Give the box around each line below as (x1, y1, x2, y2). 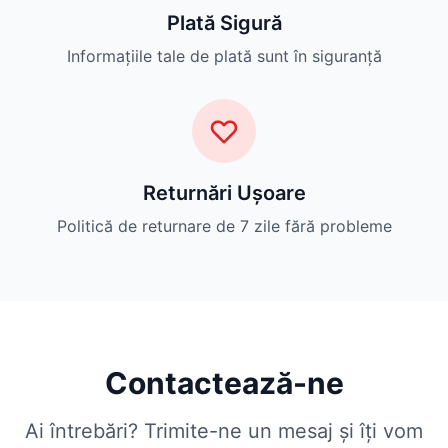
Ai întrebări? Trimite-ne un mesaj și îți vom (25, 419, 423, 444)
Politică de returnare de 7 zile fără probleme (56, 216, 392, 237)
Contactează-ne (104, 365, 344, 402)
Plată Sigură (166, 11, 282, 36)
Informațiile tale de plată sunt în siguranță (66, 46, 382, 67)
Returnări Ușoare (142, 181, 306, 206)
